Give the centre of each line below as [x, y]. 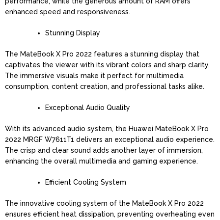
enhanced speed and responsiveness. [68, 12]
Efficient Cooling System [86, 182]
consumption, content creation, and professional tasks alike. [105, 86]
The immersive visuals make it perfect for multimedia [94, 75]
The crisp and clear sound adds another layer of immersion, [104, 150]
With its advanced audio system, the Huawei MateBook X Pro [107, 128]
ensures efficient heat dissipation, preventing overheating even [110, 214]
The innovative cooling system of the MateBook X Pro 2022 [104, 203]
